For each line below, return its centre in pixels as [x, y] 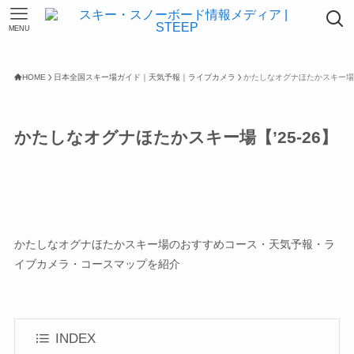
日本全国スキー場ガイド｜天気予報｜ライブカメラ [144, 77]
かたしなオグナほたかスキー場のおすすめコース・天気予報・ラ [174, 244]
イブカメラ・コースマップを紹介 [97, 264]
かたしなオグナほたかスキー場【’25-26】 [175, 137]
